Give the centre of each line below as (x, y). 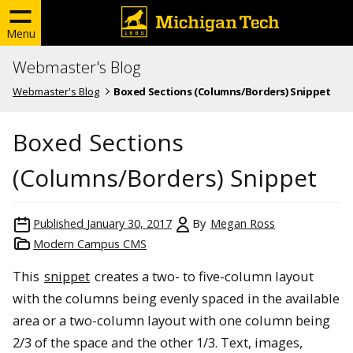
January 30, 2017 (129, 223)
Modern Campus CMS (90, 243)
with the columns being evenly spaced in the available (176, 298)
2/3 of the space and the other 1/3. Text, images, (158, 342)
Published (58, 223)
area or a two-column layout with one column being (171, 320)
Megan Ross (243, 223)
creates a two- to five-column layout (203, 276)
